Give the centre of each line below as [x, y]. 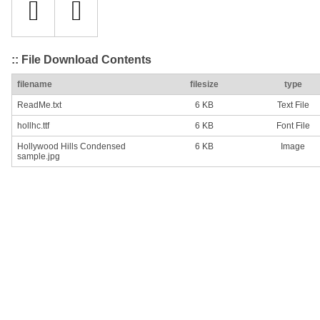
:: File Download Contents [81, 59]
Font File [293, 126]
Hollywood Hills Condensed [71, 147]
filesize [204, 85]
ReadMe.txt [39, 105]
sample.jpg [39, 157]
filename [35, 85]
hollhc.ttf [33, 126]
